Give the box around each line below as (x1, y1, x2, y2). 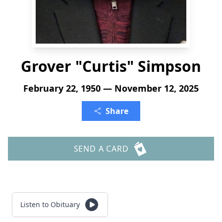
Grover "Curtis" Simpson (21, 56, 201, 76)
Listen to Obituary (20, 200, 80, 209)
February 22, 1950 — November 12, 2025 (23, 82, 199, 94)
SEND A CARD (73, 143, 129, 154)
